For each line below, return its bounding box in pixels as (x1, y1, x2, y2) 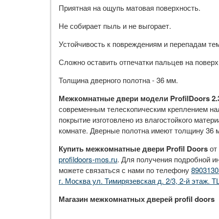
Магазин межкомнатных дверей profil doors (59, 194, 215, 205)
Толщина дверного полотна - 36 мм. (59, 75, 178, 86)
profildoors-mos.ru (59, 154, 117, 165)
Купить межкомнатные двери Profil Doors (59, 143, 208, 154)
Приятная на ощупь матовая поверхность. (59, 2, 200, 13)
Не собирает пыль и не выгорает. (59, 21, 171, 31)
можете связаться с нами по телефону (59, 165, 191, 175)
